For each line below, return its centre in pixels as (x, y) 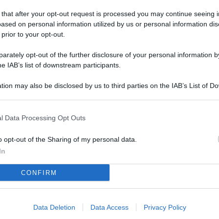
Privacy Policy (165, 207)
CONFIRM (39, 173)
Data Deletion (54, 207)
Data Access (109, 207)
